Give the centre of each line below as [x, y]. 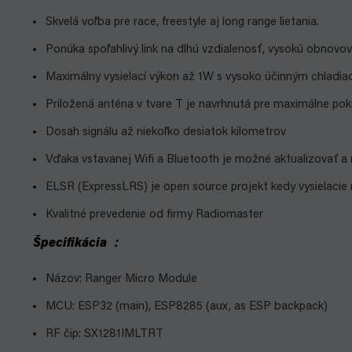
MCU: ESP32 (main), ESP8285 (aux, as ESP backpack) [185, 307]
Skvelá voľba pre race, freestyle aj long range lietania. [182, 22]
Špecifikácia [71, 244]
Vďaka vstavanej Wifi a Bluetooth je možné [160, 160]
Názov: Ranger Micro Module [120, 279]
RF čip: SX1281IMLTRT [103, 334]
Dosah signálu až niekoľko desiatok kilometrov [166, 132]
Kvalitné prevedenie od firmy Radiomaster [154, 215]
